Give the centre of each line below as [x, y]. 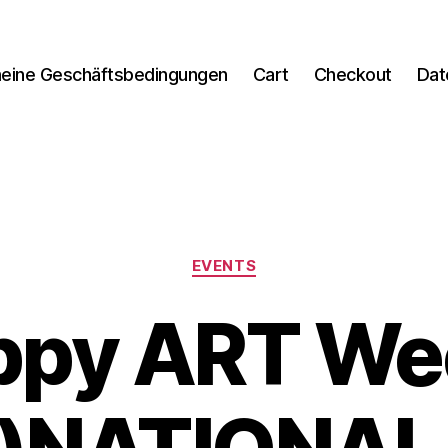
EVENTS [224, 265]
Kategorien [267, 256]
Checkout [352, 74]
